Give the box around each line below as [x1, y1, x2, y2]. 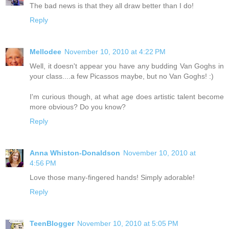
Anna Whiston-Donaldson [30, 148, 120, 157]
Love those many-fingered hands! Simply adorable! [30, 173, 195, 181]
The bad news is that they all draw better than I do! [30, 1, 194, 10]
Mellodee [30, 47, 61, 56]
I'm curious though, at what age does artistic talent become [30, 92, 224, 101]
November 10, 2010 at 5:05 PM [77, 219, 178, 227]
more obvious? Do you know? [30, 102, 126, 111]
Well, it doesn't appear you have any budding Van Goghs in [30, 61, 224, 70]
